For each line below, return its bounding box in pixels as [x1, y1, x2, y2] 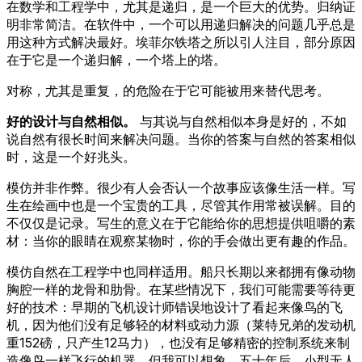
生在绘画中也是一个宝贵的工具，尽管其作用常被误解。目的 [6, 196, 356, 213]
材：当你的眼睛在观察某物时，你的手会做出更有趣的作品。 [6, 232, 356, 249]
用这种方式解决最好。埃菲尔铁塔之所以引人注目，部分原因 [6, 33, 356, 50]
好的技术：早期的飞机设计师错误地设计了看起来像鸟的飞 [6, 298, 343, 315]
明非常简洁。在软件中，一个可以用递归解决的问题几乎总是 [6, 15, 356, 32]
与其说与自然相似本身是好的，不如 [136, 112, 347, 129]
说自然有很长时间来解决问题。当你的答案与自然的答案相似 [6, 130, 356, 147]
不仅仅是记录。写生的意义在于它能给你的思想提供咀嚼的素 [6, 214, 356, 231]
